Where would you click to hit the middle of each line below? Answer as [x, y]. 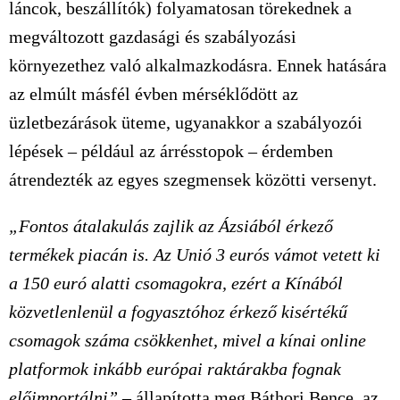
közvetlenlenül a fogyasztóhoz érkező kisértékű [178, 312]
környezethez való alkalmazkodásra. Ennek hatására [198, 65]
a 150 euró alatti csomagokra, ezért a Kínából [176, 283]
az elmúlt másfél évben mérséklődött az [154, 94]
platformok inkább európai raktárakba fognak [175, 369]
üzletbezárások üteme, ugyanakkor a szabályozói [186, 122]
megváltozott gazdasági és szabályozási [153, 37]
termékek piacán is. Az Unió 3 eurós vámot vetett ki [195, 254]
